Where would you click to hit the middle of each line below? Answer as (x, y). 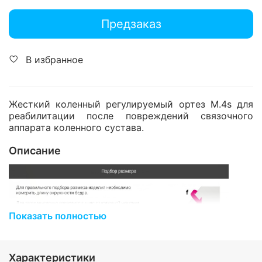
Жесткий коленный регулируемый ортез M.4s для (131, 104)
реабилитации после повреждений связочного (131, 116)
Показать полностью (58, 216)
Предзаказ (131, 24)
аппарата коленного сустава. (76, 128)
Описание (35, 151)
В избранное (54, 60)
